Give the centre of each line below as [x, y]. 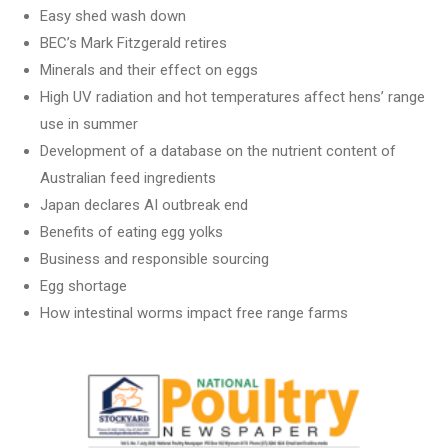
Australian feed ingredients [128, 178]
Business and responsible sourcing [154, 259]
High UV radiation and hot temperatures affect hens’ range [232, 97]
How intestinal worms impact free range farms [194, 313]
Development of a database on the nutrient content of [218, 151]
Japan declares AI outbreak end [144, 205]
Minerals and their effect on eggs [149, 70]
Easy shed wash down [113, 16]
